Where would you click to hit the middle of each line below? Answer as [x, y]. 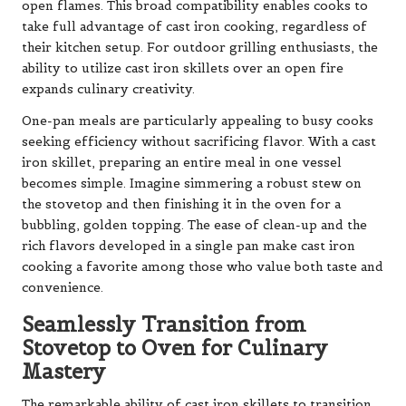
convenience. [63, 288]
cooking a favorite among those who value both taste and [203, 267]
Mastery [64, 372]
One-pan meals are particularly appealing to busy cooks [198, 121]
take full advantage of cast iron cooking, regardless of [194, 27]
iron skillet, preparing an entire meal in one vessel [182, 163]
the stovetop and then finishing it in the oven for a [181, 205]
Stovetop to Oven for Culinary [175, 348]
